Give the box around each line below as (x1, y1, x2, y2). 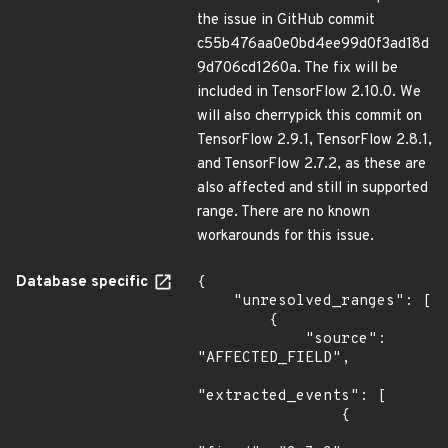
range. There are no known (197, 203, 370, 222)
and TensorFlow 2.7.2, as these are (197, 155, 426, 174)
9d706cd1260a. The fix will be (197, 59, 398, 78)
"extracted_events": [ (197, 387, 386, 406)
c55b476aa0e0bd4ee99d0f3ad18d (197, 35, 429, 54)
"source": (197, 330, 305, 349)
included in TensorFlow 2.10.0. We (197, 83, 421, 102)
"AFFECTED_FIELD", (197, 349, 350, 368)
